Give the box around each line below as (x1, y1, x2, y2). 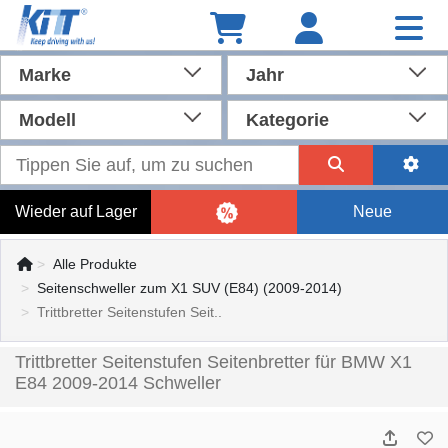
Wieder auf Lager (14, 203, 137, 220)
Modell (19, 110, 76, 130)
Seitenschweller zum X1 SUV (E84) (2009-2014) (37, 280, 342, 296)
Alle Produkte (53, 256, 137, 272)
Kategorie (245, 110, 329, 130)
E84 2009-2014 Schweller (15, 373, 221, 393)
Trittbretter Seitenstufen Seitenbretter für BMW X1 (15, 352, 412, 372)
